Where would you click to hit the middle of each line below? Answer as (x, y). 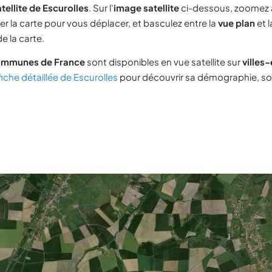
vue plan (236, 23)
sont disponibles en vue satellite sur (164, 62)
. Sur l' (101, 8)
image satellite (146, 8)
